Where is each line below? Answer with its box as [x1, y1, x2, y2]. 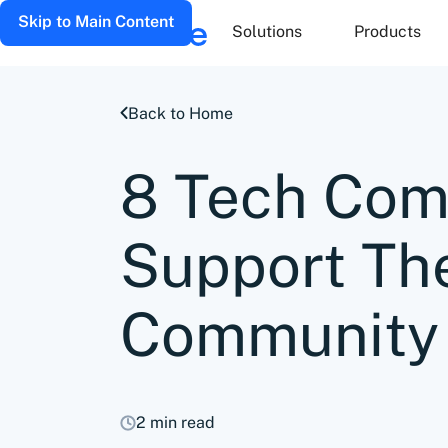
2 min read [136, 413, 215, 432]
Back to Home [128, 104, 233, 123]
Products [353, 22, 421, 41]
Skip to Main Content [18, 12, 174, 31]
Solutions [232, 22, 302, 41]
